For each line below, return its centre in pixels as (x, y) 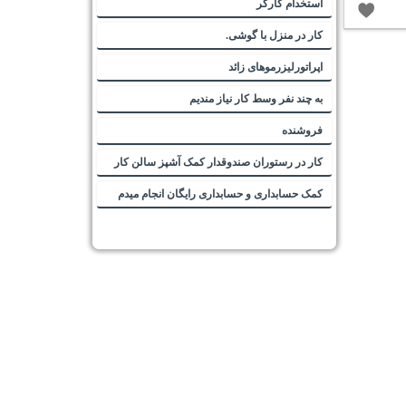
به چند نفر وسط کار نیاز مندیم (256, 99)
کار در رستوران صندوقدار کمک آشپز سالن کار (218, 163)
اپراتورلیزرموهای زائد (275, 68)
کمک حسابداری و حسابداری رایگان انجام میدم (220, 194)
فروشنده (302, 131)
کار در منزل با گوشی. (274, 36)
